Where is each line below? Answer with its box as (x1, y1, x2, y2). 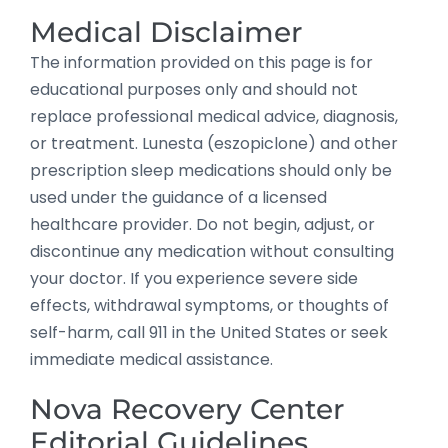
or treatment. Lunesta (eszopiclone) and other (30, 131, 398, 155)
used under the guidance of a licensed (30, 185, 327, 209)
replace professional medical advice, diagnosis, (30, 104, 398, 128)
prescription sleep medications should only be (30, 158, 392, 182)
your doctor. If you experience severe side (30, 266, 358, 290)
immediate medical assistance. (30, 347, 273, 371)
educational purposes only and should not (30, 77, 358, 101)
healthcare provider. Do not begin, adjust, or (30, 212, 375, 236)
